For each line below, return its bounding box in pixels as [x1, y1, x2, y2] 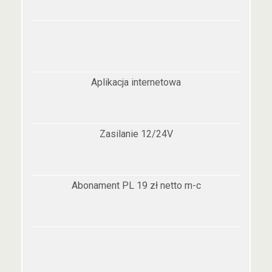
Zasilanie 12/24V [99, 128, 173, 140]
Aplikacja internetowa [91, 76, 181, 88]
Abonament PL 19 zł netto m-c [71, 180, 201, 191]
